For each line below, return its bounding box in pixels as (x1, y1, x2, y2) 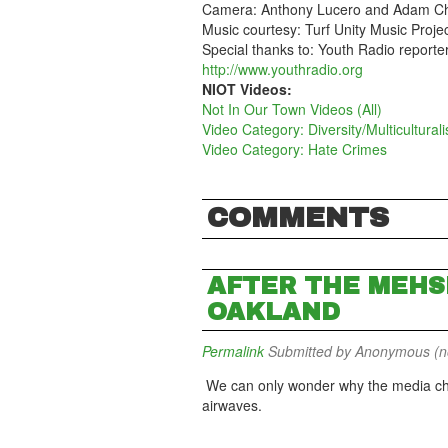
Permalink (202, 341, 264, 361)
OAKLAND (207, 299, 340, 325)
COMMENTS (207, 202, 389, 233)
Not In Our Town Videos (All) (202, 99, 382, 119)
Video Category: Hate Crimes (202, 139, 387, 159)
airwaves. (202, 395, 262, 415)
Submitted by (264, 341, 355, 361)
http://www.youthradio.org (202, 59, 363, 79)
